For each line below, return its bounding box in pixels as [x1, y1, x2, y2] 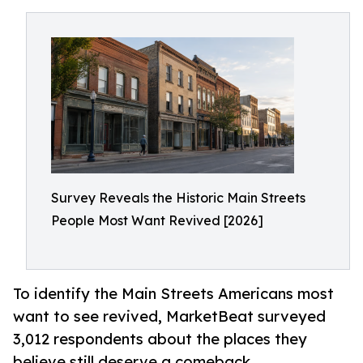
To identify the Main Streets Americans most [13, 284, 334, 303]
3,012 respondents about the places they [13, 330, 307, 348]
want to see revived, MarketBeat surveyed [13, 307, 326, 326]
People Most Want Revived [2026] [51, 212, 263, 228]
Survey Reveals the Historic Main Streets [51, 190, 305, 206]
